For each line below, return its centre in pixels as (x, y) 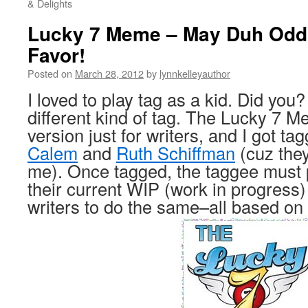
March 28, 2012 (109, 73)
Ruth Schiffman (176, 153)
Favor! (56, 55)
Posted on (50, 73)
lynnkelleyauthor (195, 73)
